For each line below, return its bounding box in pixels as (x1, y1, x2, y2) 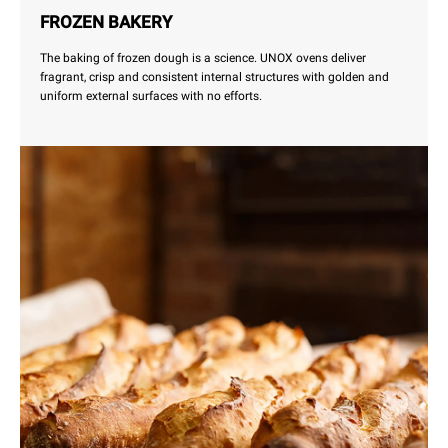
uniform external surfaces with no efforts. (40, 89, 262, 104)
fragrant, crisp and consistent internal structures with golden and (40, 70, 389, 85)
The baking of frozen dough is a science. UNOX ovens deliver (40, 51, 366, 66)
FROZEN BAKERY (40, 12, 172, 33)
